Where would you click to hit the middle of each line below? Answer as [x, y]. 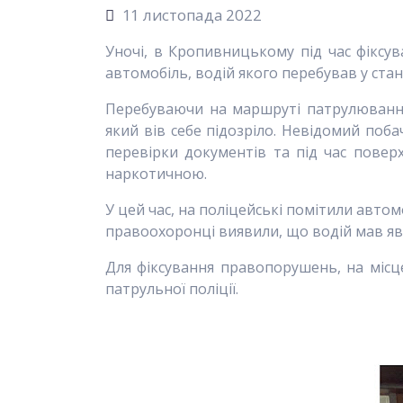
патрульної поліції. [174, 289]
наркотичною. [156, 174]
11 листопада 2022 [192, 15]
